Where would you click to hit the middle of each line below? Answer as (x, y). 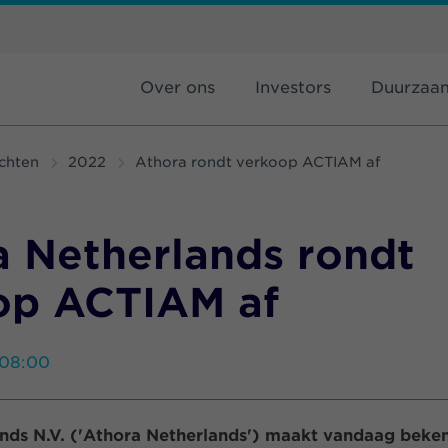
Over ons (177, 87)
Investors (293, 87)
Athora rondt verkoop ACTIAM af (258, 162)
